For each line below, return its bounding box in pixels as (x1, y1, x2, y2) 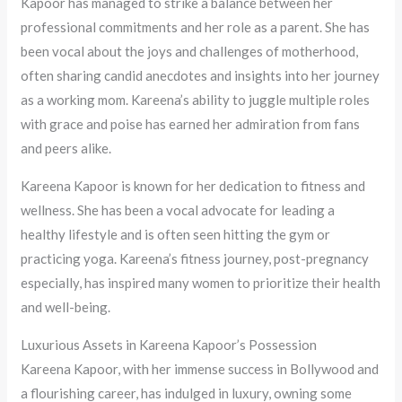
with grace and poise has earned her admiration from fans (21, 115, 361, 132)
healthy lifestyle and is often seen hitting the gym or (21, 225, 331, 242)
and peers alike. (21, 139, 112, 156)
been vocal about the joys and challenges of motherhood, (21, 42, 359, 59)
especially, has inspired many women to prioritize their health (21, 274, 381, 291)
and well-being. (21, 298, 111, 315)
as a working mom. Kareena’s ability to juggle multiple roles (21, 91, 371, 108)
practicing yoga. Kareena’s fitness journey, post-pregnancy (21, 249, 370, 267)
